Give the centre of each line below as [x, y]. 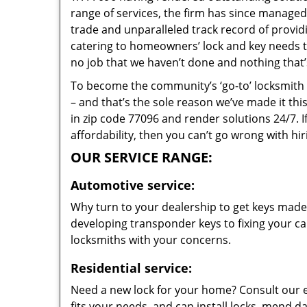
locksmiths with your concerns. [151, 240]
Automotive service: [133, 185]
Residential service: [131, 268]
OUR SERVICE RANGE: [142, 157]
